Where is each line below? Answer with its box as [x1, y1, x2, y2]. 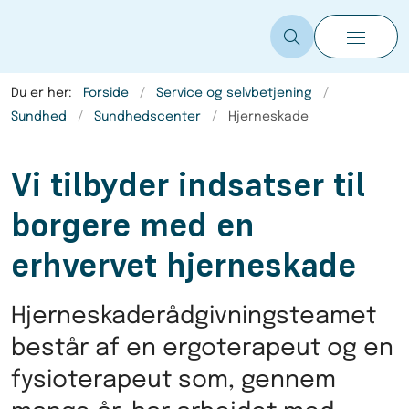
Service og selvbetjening [156, 87, 312, 100]
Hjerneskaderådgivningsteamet [11, 304, 376, 330]
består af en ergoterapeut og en [11, 336, 393, 362]
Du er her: [11, 87, 72, 100]
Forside [83, 87, 129, 100]
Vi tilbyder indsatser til [11, 163, 365, 205]
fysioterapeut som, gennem [11, 368, 336, 393]
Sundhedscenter [94, 110, 201, 123]
